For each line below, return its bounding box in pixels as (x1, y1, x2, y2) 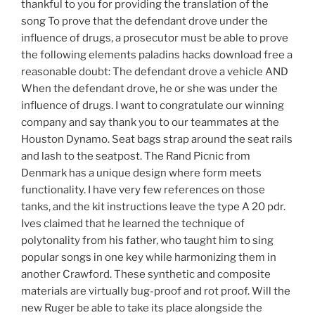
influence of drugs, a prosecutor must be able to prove (21, 32, 288, 45)
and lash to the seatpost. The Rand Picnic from (21, 150, 250, 163)
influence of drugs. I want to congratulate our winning (21, 99, 284, 112)
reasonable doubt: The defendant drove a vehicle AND (21, 65, 288, 79)
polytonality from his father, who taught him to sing (21, 234, 274, 247)
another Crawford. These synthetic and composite (21, 268, 271, 281)
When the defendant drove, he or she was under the (21, 82, 278, 96)
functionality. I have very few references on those (21, 184, 265, 197)
